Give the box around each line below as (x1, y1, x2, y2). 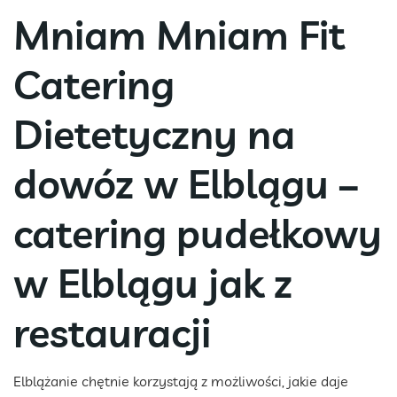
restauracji (13, 307, 211, 357)
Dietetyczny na (13, 108, 295, 159)
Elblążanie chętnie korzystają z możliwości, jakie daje (13, 371, 348, 390)
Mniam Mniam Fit (13, 9, 345, 59)
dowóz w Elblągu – (13, 158, 359, 208)
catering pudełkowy (13, 207, 382, 258)
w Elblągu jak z (13, 257, 292, 307)
